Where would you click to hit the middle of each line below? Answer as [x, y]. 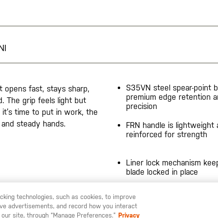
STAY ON [156, 210]
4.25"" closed [149, 200]
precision [142, 106]
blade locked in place [162, 172]
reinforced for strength [167, 134]
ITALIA [180, 210]
